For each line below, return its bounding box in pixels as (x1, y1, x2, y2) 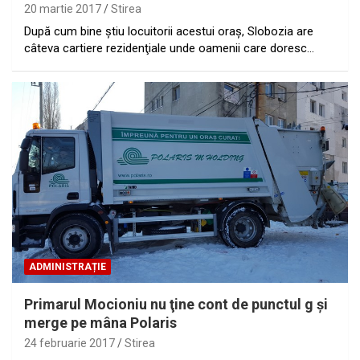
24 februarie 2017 (24, 337, 115, 350)
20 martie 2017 (24, 2, 101, 15)
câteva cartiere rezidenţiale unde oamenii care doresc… (24, 40, 314, 55)
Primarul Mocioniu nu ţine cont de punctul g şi (24, 296, 328, 313)
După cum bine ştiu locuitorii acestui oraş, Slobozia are (24, 23, 313, 39)
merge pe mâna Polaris (24, 314, 177, 332)
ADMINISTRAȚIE (29, 261, 106, 273)
